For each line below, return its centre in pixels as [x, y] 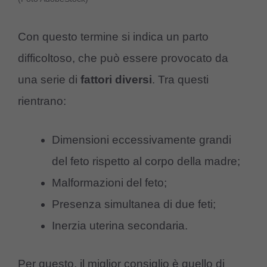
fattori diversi [116, 80]
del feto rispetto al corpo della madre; [146, 161]
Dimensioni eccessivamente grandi [142, 139]
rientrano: [42, 101]
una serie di [49, 80]
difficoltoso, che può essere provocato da [123, 58]
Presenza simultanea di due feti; [134, 204]
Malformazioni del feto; [109, 182]
